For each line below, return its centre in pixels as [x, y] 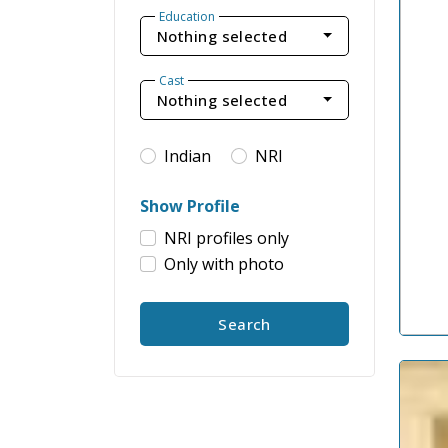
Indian [187, 156]
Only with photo [224, 264]
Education [187, 16]
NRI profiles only [226, 238]
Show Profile [190, 206]
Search [244, 324]
